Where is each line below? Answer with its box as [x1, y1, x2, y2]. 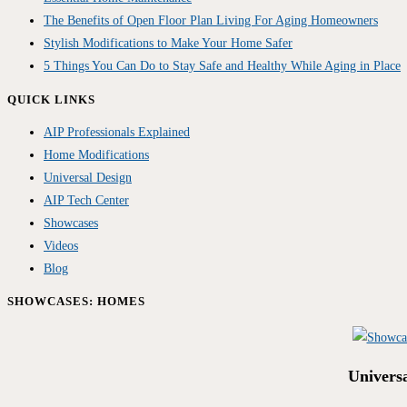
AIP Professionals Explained [44, 125, 190, 139]
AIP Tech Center [44, 194, 129, 207]
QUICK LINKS [7, 92, 95, 106]
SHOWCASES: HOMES [7, 294, 145, 309]
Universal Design [44, 171, 132, 184]
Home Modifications [44, 148, 149, 162]
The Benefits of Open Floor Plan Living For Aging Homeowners [44, 14, 378, 28]
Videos [44, 239, 78, 253]
